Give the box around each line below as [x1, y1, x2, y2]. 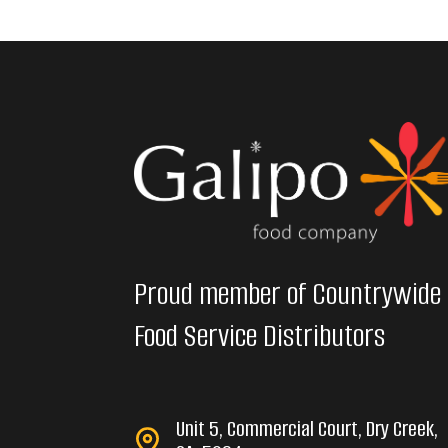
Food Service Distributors [134, 314, 386, 356]
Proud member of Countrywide [134, 272, 442, 314]
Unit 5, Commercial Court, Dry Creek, [176, 413, 439, 443]
